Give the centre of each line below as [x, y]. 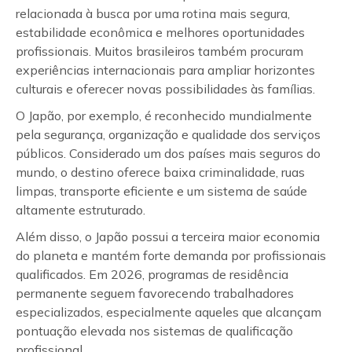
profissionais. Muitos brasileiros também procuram [159, 51]
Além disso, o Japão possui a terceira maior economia [168, 236]
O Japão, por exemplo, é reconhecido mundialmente [164, 115]
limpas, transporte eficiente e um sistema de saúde [161, 191]
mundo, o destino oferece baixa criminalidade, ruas [160, 172]
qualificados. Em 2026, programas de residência [152, 274]
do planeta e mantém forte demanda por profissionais [171, 255]
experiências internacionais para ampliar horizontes [165, 70]
